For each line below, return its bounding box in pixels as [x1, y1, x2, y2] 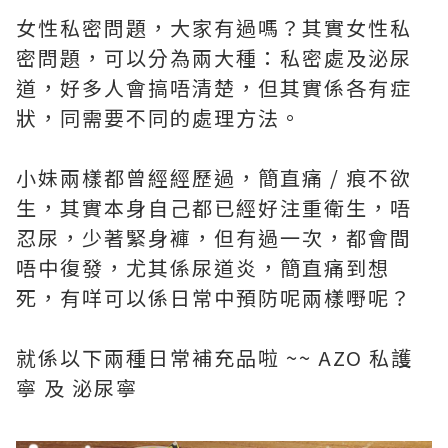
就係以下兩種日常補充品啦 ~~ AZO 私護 [16, 343, 413, 373]
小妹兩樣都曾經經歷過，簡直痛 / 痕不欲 [16, 163, 412, 193]
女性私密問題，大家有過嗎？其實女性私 [16, 13, 412, 43]
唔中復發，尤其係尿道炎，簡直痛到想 [16, 253, 390, 283]
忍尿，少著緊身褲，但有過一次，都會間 [16, 223, 412, 253]
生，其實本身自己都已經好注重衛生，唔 [16, 193, 412, 223]
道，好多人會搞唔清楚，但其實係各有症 [16, 73, 412, 103]
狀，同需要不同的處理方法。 [16, 103, 302, 133]
